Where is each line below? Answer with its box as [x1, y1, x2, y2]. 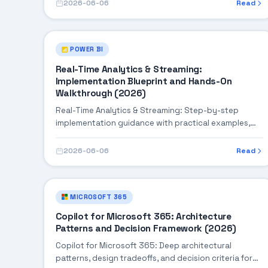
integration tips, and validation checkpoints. [55, 130, 227, 141]
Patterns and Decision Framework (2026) [55, 223, 236, 235]
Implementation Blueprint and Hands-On [55, 75, 232, 87]
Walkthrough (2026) [55, 87, 147, 99]
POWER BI [70, 45, 103, 54]
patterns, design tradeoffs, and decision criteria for [55, 253, 252, 264]
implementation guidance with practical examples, [55, 117, 250, 128]
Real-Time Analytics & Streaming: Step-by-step [55, 105, 239, 115]
